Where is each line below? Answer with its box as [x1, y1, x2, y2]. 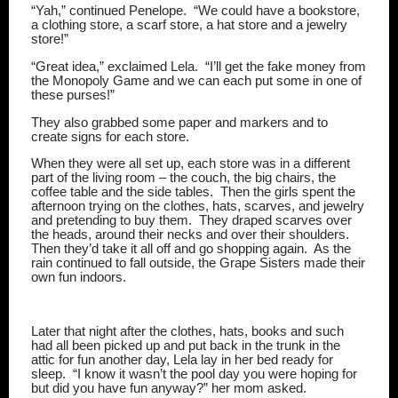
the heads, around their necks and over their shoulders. [31, 227, 349, 243]
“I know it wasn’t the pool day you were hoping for [73, 367, 357, 382]
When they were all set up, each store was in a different [31, 156, 350, 171]
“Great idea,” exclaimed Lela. [31, 59, 198, 74]
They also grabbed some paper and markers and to [31, 115, 328, 130]
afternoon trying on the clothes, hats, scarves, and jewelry [31, 199, 364, 214]
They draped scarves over [199, 213, 352, 228]
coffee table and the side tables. [31, 185, 213, 200]
